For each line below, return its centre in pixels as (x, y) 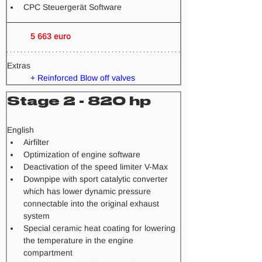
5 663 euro (51, 36)
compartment (48, 253)
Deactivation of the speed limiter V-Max (96, 167)
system (37, 216)
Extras (19, 65)
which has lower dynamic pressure (88, 191)
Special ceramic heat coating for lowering (101, 228)
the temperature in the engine (80, 240)
